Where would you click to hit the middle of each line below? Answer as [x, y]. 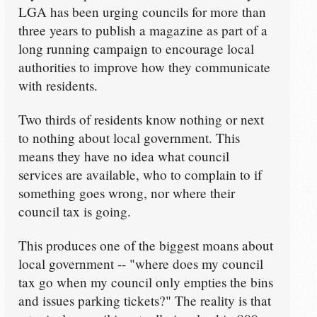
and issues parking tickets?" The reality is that [144, 300]
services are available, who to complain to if [140, 174]
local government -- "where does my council [140, 263]
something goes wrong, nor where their [126, 192]
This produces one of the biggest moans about [145, 245]
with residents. [58, 85]
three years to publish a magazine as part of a [143, 30]
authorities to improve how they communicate [144, 67]
